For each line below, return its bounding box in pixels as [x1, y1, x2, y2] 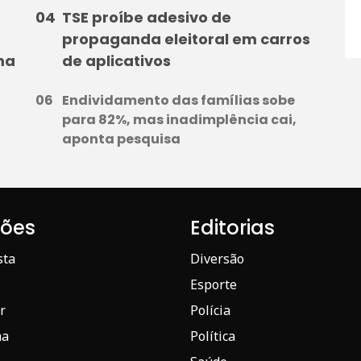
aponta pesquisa [61, 129, 180, 148]
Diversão [190, 249, 244, 268]
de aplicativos [61, 50, 171, 71]
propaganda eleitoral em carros [61, 28, 310, 49]
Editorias [190, 214, 275, 241]
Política [190, 326, 235, 345]
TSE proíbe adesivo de [61, 6, 231, 27]
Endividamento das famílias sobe [61, 90, 295, 110]
